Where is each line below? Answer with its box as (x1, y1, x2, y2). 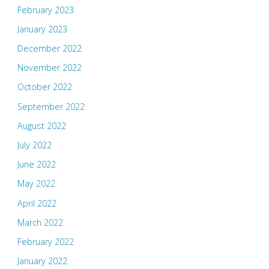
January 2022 (17, 255, 67, 267)
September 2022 (17, 100, 85, 112)
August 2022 (17, 119, 66, 131)
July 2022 (17, 139, 52, 151)
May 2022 (17, 178, 55, 190)
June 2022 (17, 159, 56, 171)
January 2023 (17, 23, 67, 35)
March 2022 (17, 216, 63, 228)
